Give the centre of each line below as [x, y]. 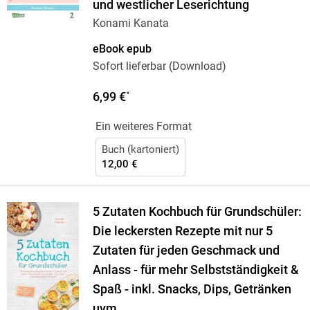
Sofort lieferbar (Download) [159, 66]
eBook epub [122, 49]
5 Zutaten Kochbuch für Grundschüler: [197, 212]
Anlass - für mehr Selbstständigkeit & [195, 270]
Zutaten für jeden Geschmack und [186, 251]
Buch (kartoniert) [140, 150]
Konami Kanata [130, 24]
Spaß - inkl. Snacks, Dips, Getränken [192, 290]
